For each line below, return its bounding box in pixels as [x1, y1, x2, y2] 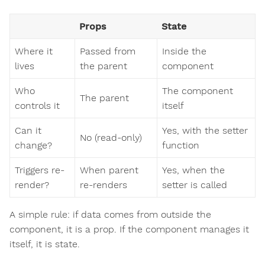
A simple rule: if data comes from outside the [9, 209, 211, 221]
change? [15, 140, 52, 151]
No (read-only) [80, 132, 142, 144]
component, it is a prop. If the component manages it [9, 224, 249, 235]
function [162, 140, 199, 151]
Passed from [80, 46, 135, 57]
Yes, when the [162, 164, 225, 176]
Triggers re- [15, 164, 64, 176]
